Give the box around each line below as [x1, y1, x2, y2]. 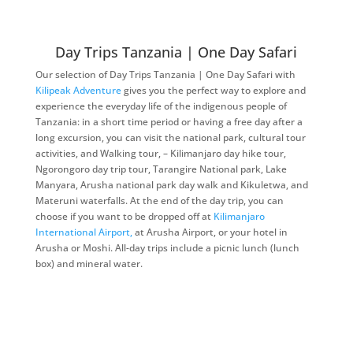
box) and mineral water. [35, 257, 143, 270]
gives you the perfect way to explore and [121, 84, 306, 97]
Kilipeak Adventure [35, 84, 121, 97]
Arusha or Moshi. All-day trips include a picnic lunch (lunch [35, 241, 299, 255]
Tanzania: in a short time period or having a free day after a [35, 115, 303, 128]
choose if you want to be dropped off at [35, 210, 214, 223]
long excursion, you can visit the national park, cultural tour [35, 131, 306, 144]
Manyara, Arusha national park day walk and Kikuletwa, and [35, 178, 308, 191]
